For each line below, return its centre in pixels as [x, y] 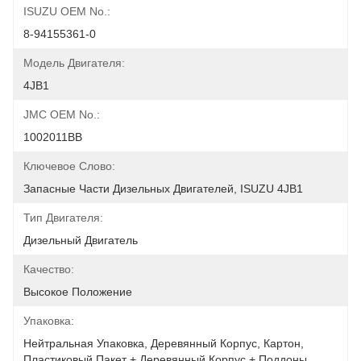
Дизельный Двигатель [81, 240]
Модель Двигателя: [74, 63]
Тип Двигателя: [63, 218]
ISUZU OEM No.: [67, 11]
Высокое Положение [78, 292]
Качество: [49, 269]
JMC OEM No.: [62, 114]
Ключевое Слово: [69, 166]
